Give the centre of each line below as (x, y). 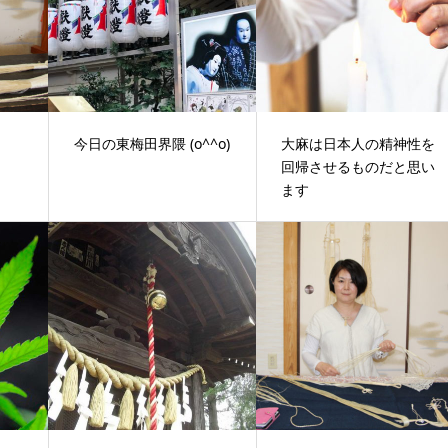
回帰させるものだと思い (358, 166)
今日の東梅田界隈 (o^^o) (152, 143)
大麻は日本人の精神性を (358, 143)
